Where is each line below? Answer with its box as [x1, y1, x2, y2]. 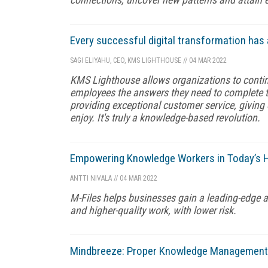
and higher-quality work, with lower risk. [70, 203, 236, 217]
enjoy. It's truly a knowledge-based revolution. [70, 111, 260, 124]
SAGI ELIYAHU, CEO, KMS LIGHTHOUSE [70, 56, 181, 65]
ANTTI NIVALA [70, 173, 114, 182]
